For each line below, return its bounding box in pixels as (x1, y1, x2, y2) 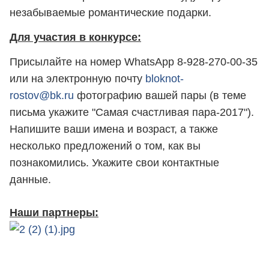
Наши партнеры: (10, 206, 98, 219)
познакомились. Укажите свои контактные (10, 157, 219, 169)
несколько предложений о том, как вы (10, 140, 201, 153)
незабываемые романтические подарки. (10, 6, 211, 19)
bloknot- (145, 73, 184, 85)
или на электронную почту (10, 73, 145, 85)
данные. (10, 174, 51, 186)
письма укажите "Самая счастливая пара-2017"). (10, 106, 254, 119)
